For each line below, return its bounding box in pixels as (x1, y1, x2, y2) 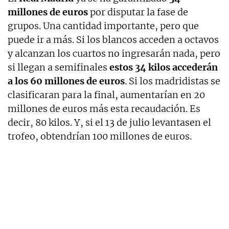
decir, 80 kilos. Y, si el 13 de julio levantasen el (8, 116, 211, 128)
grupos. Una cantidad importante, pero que (8, 19, 199, 32)
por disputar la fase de (88, 6, 188, 18)
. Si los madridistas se (125, 75, 220, 87)
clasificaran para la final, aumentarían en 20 (8, 88, 205, 101)
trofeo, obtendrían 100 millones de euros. (8, 130, 192, 142)
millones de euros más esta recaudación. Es (8, 102, 200, 114)
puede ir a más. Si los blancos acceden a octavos (8, 33, 219, 45)
